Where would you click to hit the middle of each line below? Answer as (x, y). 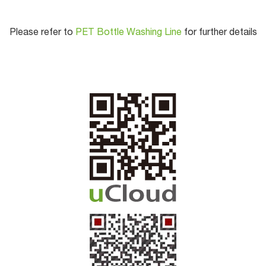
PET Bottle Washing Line (129, 33)
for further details (220, 33)
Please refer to (42, 33)
